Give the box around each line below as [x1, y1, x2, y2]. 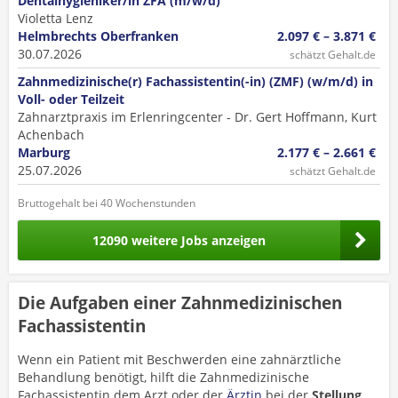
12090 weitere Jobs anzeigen [92, 231, 266, 249]
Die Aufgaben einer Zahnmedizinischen [18, 291, 342, 314]
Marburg [18, 144, 70, 161]
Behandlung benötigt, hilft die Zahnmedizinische [18, 369, 309, 386]
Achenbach [18, 126, 84, 143]
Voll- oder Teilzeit [18, 91, 124, 107]
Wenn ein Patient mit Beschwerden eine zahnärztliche [18, 351, 341, 368]
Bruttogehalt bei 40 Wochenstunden [18, 195, 195, 211]
